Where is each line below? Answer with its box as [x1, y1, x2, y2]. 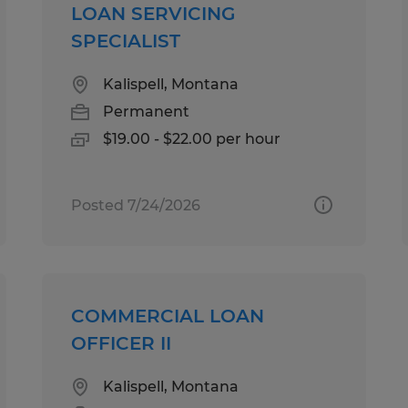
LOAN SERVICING [71, 2, 236, 25]
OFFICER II [71, 331, 172, 354]
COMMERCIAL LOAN [71, 304, 265, 327]
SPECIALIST [71, 29, 181, 52]
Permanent [103, 102, 190, 120]
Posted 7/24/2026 [71, 196, 201, 214]
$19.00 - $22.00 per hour [103, 129, 281, 148]
